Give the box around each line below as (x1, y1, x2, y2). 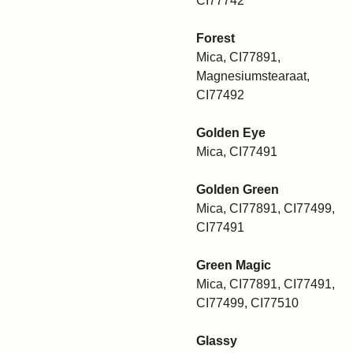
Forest (196, 32, 235, 45)
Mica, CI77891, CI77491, (196, 277, 335, 291)
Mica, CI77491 (196, 145, 277, 158)
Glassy (196, 334, 237, 347)
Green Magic (196, 258, 271, 272)
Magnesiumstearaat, (196, 69, 310, 83)
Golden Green (196, 183, 279, 196)
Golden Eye (196, 126, 266, 139)
